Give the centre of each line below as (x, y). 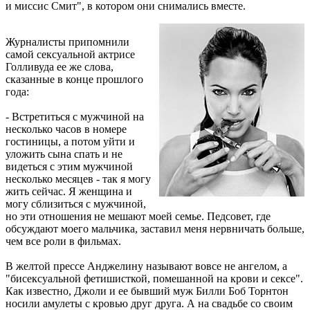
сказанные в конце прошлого (74, 79)
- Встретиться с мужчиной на (75, 116)
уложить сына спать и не (64, 154)
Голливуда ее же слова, (60, 66)
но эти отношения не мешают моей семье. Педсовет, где (138, 216)
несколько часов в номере (66, 129)
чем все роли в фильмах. (63, 241)
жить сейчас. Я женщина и (69, 191)
